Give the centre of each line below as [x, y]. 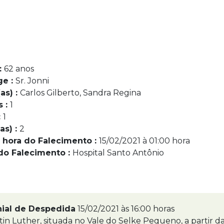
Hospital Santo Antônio [118, 153]
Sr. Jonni [32, 81]
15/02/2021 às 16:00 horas [126, 209]
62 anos [19, 69]
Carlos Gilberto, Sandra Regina [80, 93]
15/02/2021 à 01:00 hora [144, 141]
